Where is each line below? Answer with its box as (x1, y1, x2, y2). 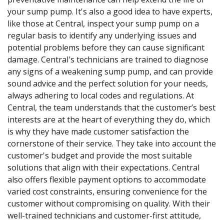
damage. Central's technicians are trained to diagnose (7, 53, 208, 65)
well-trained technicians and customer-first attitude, (7, 209, 201, 221)
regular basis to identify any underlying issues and (7, 29, 196, 41)
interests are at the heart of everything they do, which (7, 113, 210, 125)
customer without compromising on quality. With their (7, 197, 210, 209)
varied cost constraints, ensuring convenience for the (7, 185, 207, 197)
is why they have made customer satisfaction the (7, 125, 189, 137)
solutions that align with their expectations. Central (7, 161, 199, 173)
